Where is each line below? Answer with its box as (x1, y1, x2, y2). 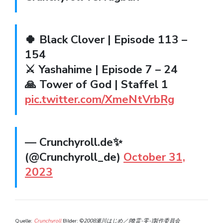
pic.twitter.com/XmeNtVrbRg (25, 92, 174, 108)
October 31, (123, 149, 185, 165)
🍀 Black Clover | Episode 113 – (25, 32, 36, 48)
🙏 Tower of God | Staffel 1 (25, 77, 168, 93)
